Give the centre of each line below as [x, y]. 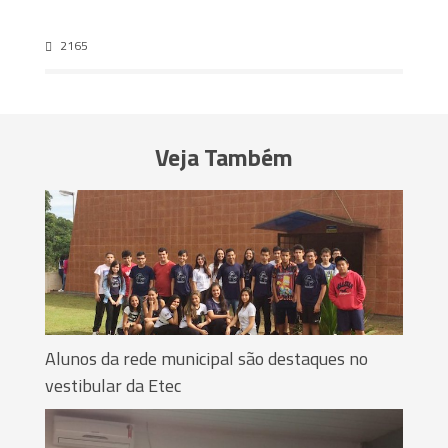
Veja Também [224, 156]
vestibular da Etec [113, 385]
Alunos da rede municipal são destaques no [206, 358]
